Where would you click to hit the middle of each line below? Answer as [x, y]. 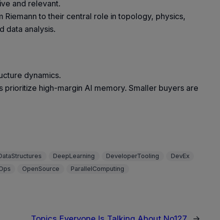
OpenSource [41, 169]
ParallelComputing [98, 169]
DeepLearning [74, 156]
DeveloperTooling [133, 156]
